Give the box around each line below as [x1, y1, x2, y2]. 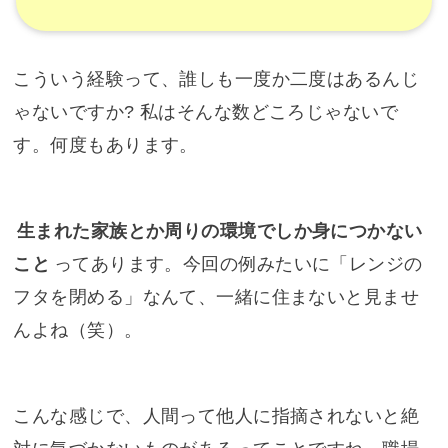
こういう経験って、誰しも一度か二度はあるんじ [13, 68, 420, 89]
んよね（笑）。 [13, 319, 143, 340]
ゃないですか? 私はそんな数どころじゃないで [13, 101, 399, 122]
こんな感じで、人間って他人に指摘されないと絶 [13, 405, 420, 426]
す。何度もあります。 [13, 134, 198, 155]
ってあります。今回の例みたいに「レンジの [53, 253, 423, 274]
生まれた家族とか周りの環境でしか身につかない [16, 220, 423, 241]
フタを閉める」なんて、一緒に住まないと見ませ [13, 286, 420, 307]
